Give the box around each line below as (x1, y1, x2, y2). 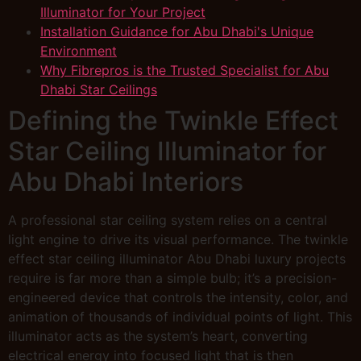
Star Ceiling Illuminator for (8, 135, 326, 167)
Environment (40, 42, 117, 59)
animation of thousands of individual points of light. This (8, 308, 352, 325)
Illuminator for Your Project (40, 3, 205, 20)
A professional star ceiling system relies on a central (8, 211, 327, 228)
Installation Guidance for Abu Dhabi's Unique (40, 23, 313, 39)
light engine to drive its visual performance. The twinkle (8, 230, 348, 247)
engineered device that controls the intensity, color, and (8, 288, 348, 305)
